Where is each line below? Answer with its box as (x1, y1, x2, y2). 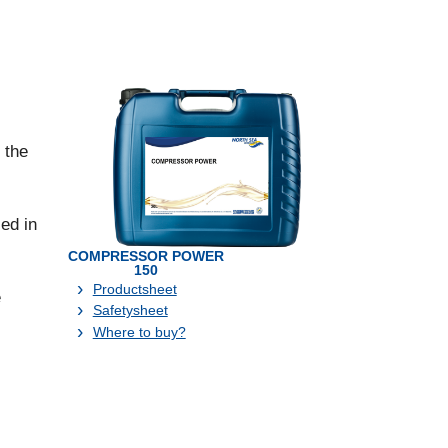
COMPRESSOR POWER (68, 247, 225, 264)
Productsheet (92, 280, 177, 297)
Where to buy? (92, 323, 186, 340)
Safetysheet (92, 302, 168, 319)
